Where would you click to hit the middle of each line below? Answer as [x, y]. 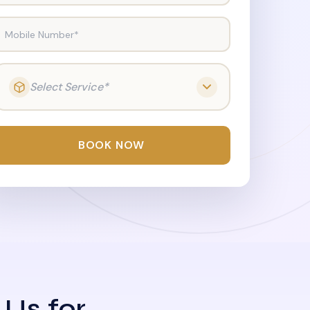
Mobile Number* [42, 34]
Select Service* [69, 86]
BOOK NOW [111, 145]
